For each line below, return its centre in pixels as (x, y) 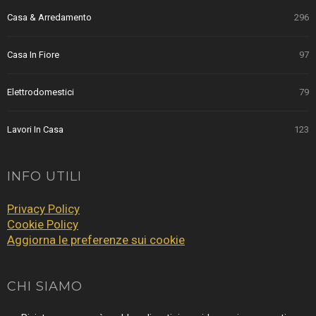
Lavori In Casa (35, 130)
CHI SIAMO (45, 287)
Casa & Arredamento (49, 18)
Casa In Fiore (33, 55)
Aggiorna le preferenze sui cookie (96, 240)
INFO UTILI (44, 177)
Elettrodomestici (41, 92)
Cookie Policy (43, 225)
